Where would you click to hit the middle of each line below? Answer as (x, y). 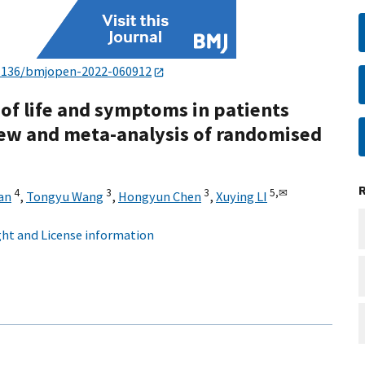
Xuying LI (242, 197)
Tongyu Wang (65, 197)
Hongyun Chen (160, 197)
